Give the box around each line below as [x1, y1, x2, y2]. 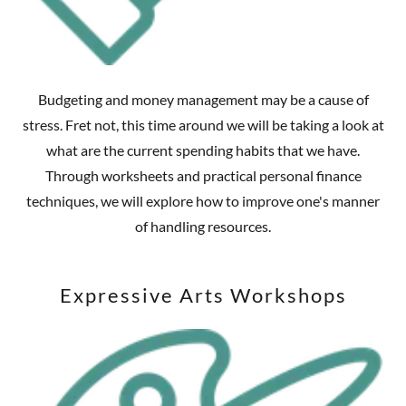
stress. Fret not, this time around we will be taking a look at [22, 116, 384, 134]
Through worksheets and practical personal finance [44, 167, 362, 185]
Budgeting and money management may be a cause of [37, 91, 369, 109]
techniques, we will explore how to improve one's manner [26, 192, 380, 210]
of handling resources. [135, 217, 271, 236]
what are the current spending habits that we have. [46, 141, 360, 159]
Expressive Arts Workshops [59, 283, 347, 308]
